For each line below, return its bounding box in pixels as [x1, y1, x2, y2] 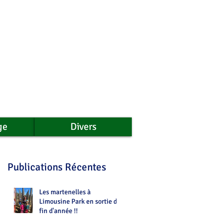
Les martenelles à [39, 188, 91, 196]
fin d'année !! [39, 207, 78, 215]
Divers [70, 120, 97, 133]
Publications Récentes [7, 161, 106, 173]
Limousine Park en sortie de [39, 197, 120, 206]
